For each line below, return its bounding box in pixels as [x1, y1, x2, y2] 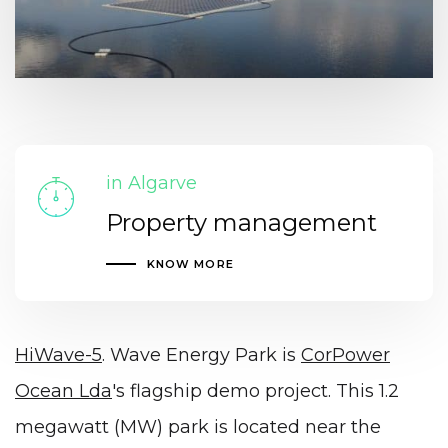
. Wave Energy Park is [102, 343, 301, 366]
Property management [105, 208, 377, 238]
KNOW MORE [146, 257, 234, 272]
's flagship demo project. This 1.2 [112, 379, 399, 402]
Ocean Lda [15, 379, 112, 402]
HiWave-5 [15, 343, 102, 366]
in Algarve [105, 172, 197, 195]
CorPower [301, 343, 390, 366]
